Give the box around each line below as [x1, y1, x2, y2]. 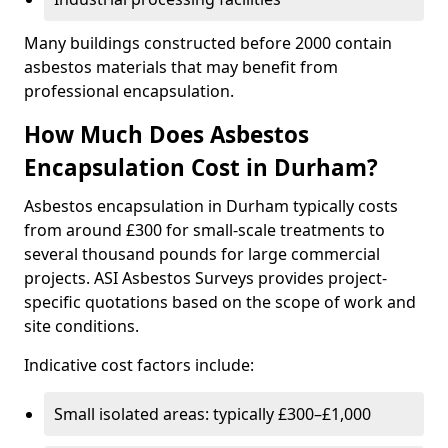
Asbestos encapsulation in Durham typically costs [24, 195, 398, 217]
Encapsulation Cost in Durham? [24, 152, 378, 183]
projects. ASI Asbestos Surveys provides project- [24, 267, 387, 289]
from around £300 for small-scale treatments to [24, 219, 385, 241]
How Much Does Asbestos [24, 119, 309, 150]
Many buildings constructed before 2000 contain [24, 32, 392, 54]
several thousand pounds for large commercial [24, 243, 380, 265]
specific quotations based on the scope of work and [24, 291, 416, 313]
